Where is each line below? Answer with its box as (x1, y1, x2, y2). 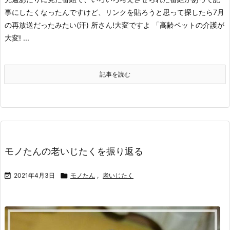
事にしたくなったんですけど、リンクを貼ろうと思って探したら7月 (5, 7, 224, 16)
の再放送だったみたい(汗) (5, 20, 89, 29)
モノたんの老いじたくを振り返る (5, 145, 143, 157)
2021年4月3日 (14, 171, 55, 179)
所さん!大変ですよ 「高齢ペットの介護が (91, 20, 224, 29)
